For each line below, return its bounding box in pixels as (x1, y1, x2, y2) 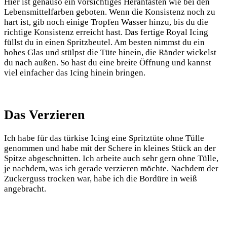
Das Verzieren (4, 107, 85, 122)
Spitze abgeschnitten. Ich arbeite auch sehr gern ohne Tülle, (4, 153, 218, 163)
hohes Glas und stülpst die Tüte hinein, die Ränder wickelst (4, 47, 216, 57)
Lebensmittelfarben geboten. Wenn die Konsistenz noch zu (4, 7, 215, 17)
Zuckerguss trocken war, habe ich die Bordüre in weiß (4, 173, 197, 183)
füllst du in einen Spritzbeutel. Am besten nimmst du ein (4, 37, 205, 47)
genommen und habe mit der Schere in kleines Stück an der (4, 143, 216, 153)
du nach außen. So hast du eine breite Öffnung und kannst (4, 57, 211, 67)
